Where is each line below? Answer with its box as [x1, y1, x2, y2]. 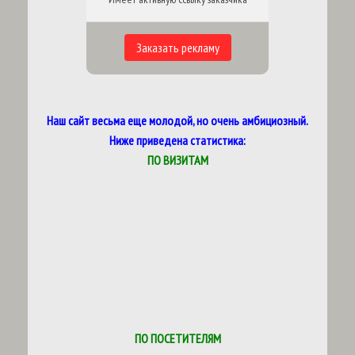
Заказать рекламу [136, 40, 219, 55]
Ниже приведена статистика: [109, 132, 246, 148]
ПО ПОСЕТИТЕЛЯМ [134, 330, 221, 346]
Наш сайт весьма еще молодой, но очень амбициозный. [47, 113, 308, 128]
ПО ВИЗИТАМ [147, 152, 208, 168]
